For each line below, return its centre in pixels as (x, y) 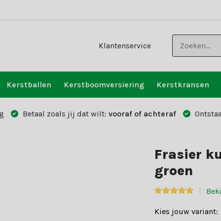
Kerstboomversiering (104, 85)
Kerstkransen (183, 85)
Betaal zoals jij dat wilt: (64, 114)
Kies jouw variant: (186, 211)
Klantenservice (125, 46)
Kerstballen (29, 85)
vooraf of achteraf (142, 114)
